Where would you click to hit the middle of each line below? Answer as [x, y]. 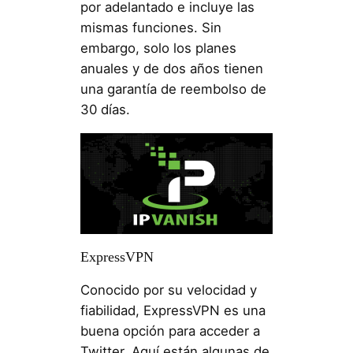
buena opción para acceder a [170, 331]
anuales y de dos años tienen [171, 69]
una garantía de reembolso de [173, 89]
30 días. [105, 110]
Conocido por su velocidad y [168, 290]
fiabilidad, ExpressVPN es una [173, 311]
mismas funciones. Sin [150, 28]
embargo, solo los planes [158, 48]
